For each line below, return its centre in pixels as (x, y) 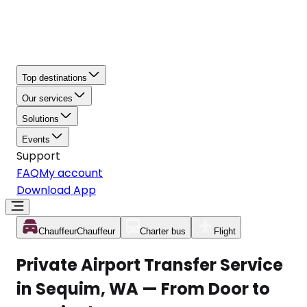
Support (38, 156)
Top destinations (54, 78)
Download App (56, 190)
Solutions (40, 119)
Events (36, 139)
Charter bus (163, 231)
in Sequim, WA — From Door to (143, 288)
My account (71, 173)
